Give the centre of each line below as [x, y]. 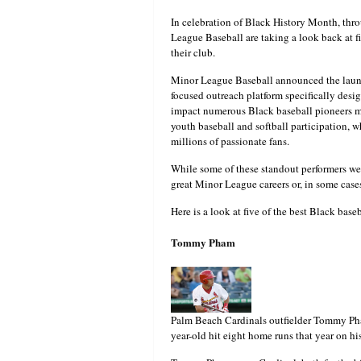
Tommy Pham [203, 243]
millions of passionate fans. [230, 141]
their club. [193, 53]
